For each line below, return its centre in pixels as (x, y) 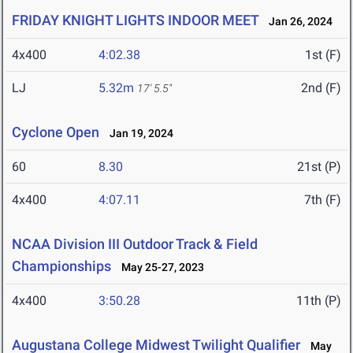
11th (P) (319, 301)
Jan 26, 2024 (297, 22)
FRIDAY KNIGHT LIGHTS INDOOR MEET (135, 20)
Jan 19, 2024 (138, 134)
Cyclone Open (56, 132)
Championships (61, 266)
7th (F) (323, 200)
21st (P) (319, 167)
